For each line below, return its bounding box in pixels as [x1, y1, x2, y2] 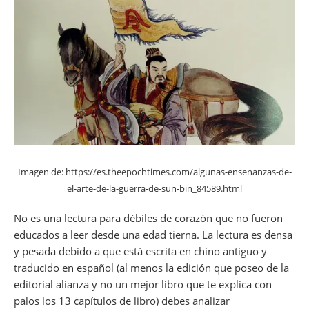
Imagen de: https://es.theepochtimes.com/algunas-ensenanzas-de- [17, 166, 292, 179]
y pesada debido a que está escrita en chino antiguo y [14, 244, 267, 259]
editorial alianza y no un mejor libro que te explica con [14, 277, 272, 292]
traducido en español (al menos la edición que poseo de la [14, 261, 289, 275]
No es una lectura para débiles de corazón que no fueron [14, 211, 283, 226]
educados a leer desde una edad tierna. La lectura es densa [14, 228, 292, 242]
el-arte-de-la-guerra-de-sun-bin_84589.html [67, 182, 242, 195]
